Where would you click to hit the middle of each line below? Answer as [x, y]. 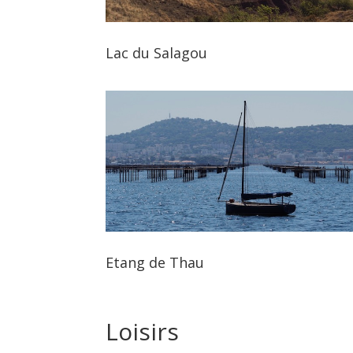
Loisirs [146, 332]
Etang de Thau [155, 263]
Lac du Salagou [157, 52]
